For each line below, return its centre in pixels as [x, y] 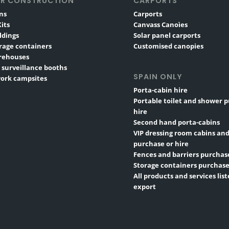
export [145, 187]
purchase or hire [161, 144]
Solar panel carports [167, 36]
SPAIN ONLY [158, 77]
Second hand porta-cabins [177, 122]
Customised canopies [169, 46]
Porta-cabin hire [161, 90]
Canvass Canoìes [161, 25]
